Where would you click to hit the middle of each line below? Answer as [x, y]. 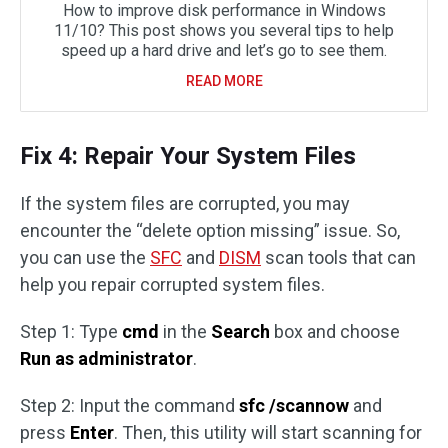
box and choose [335, 332]
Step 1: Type [71, 332]
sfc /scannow [294, 406]
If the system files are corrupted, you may [185, 204]
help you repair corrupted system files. [172, 285]
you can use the [85, 258]
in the [185, 332]
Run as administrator [106, 359]
